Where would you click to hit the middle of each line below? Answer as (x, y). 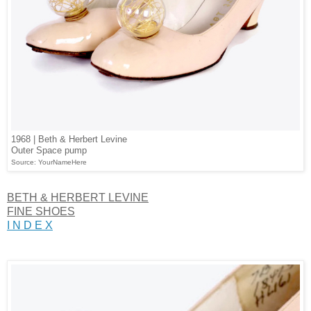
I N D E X (30, 225)
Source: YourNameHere (49, 162)
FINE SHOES (41, 211)
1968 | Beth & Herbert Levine (69, 139)
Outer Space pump (49, 150)
